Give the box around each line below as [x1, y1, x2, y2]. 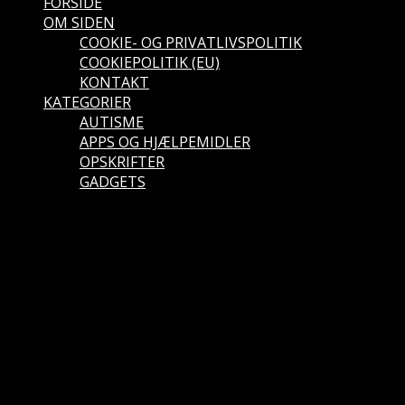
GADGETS [80, 172, 146, 193]
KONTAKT [80, 72, 149, 93]
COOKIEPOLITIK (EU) [80, 52, 220, 73]
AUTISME [80, 112, 144, 133]
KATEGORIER [43, 92, 131, 113]
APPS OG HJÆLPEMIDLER [80, 132, 250, 153]
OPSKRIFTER [80, 152, 165, 173]
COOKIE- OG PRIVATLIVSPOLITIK [80, 33, 302, 53]
